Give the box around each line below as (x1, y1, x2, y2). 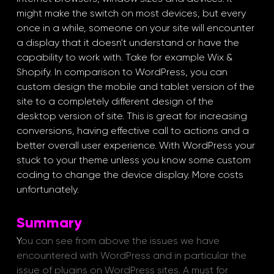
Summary (16, 213, 82, 232)
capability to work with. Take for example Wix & (16, 51, 235, 64)
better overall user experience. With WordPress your (16, 139, 257, 152)
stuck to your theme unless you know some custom (16, 154, 253, 166)
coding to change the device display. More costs (16, 169, 246, 181)
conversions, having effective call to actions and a (16, 125, 251, 137)
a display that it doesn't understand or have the (16, 37, 242, 49)
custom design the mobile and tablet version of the (16, 81, 257, 93)
